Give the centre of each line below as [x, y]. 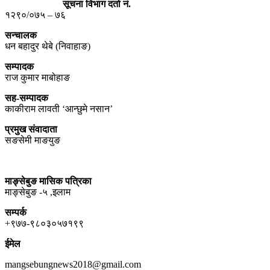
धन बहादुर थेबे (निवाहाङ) [48, 46]
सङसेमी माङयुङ [33, 140]
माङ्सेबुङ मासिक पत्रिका [48, 181]
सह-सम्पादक [27, 98]
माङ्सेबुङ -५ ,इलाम [38, 192]
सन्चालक [22, 36]
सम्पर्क [16, 213]
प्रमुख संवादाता [31, 130]
